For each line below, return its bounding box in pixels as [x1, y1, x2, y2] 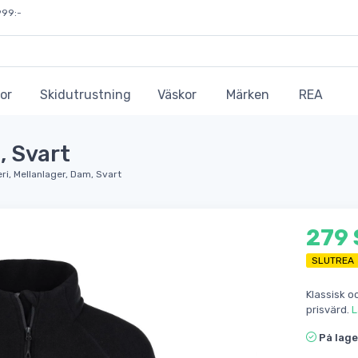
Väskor [157, 87, 197, 103]
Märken [226, 87, 269, 103]
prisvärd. [305, 303, 352, 316]
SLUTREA [312, 254, 355, 266]
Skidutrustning [40, 87, 131, 103]
